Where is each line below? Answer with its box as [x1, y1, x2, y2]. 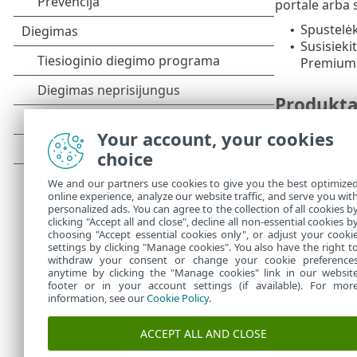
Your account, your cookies [97, 127, 334, 151]
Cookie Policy [147, 291, 209, 305]
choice [97, 147, 153, 171]
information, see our [48, 291, 147, 305]
